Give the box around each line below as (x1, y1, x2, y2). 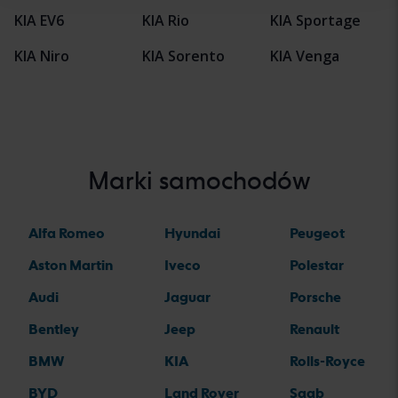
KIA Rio (142, 11, 189, 31)
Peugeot (290, 225, 345, 243)
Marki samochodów (87, 165, 311, 196)
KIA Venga (270, 46, 339, 67)
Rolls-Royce (290, 353, 365, 370)
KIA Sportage (270, 11, 361, 31)
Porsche (290, 289, 341, 306)
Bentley (28, 321, 79, 338)
